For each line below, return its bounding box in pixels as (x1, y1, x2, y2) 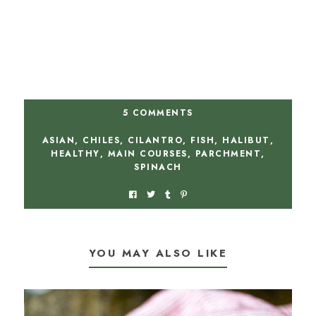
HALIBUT (222, 134, 270, 147)
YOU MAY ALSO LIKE (88, 245, 228, 262)
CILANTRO (128, 134, 183, 147)
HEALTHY (51, 147, 100, 161)
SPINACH (134, 161, 182, 174)
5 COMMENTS (122, 107, 193, 120)
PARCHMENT (195, 147, 262, 161)
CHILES (83, 134, 121, 147)
